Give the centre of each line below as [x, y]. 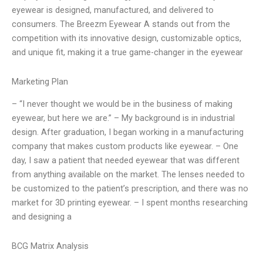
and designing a [42, 217]
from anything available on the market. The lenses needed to [128, 175]
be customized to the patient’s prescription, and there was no [130, 189]
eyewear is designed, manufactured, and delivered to [113, 10]
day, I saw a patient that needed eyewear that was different [126, 161]
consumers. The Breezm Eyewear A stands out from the [121, 24]
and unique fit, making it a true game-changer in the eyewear [127, 53]
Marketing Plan [40, 81]
